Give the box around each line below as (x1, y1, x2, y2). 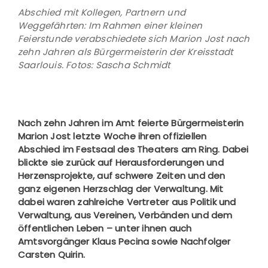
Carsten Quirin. (18, 248, 85, 261)
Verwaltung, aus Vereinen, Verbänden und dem (18, 209, 233, 222)
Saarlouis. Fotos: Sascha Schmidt (18, 59, 170, 72)
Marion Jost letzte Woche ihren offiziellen (18, 130, 207, 143)
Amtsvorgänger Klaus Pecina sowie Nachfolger (18, 235, 231, 248)
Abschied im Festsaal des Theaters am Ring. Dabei (18, 143, 249, 156)
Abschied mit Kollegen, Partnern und (18, 6, 185, 19)
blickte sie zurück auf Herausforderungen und (18, 156, 224, 169)
